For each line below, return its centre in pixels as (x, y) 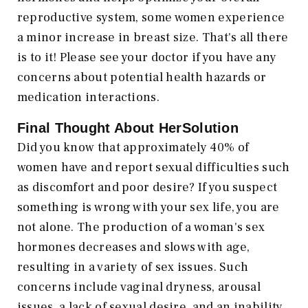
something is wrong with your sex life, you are (148, 207)
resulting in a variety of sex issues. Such (133, 267)
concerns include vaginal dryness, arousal (139, 287)
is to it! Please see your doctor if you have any (147, 57)
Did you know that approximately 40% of (133, 147)
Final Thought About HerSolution (132, 128)
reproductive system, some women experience (151, 17)
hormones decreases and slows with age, (133, 247)
